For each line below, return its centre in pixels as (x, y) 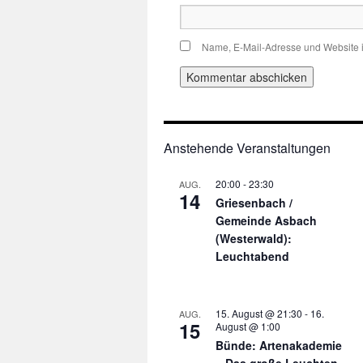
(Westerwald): (254, 238)
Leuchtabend (252, 256)
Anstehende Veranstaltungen (247, 147)
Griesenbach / (254, 202)
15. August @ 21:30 (259, 313)
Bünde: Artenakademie (279, 345)
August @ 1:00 (248, 326)
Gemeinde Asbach (266, 220)
